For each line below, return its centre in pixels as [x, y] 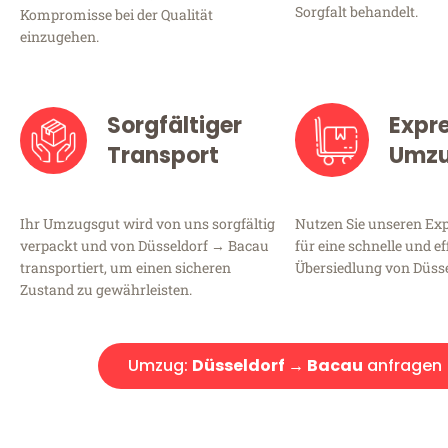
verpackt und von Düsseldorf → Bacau [144, 246]
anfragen [402, 366]
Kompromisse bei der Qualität [116, 15]
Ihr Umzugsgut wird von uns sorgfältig [147, 224]
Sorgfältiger [174, 126]
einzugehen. [59, 37]
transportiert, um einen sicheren [125, 268]
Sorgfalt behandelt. [356, 12]
